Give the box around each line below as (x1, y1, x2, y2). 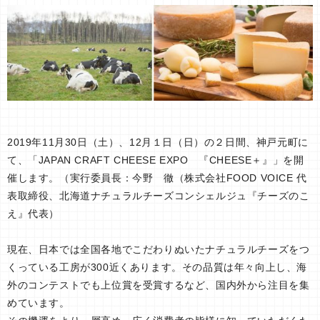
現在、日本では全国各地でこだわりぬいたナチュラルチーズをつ (7, 244, 310, 256)
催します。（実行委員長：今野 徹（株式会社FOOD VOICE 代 (7, 172, 307, 184)
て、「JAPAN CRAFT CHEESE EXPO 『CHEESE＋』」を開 (7, 154, 304, 166)
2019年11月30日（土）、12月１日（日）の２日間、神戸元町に (7, 136, 309, 149)
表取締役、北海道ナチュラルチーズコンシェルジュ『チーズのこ (7, 190, 310, 202)
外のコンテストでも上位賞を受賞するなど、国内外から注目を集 (7, 279, 310, 291)
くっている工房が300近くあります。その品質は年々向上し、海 (7, 261, 308, 274)
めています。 (7, 297, 70, 309)
